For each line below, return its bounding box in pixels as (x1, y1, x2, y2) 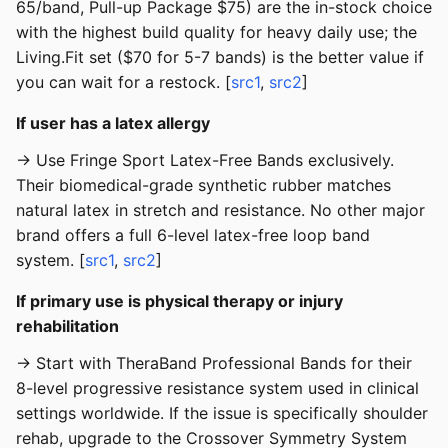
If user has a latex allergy (16, 113, 210, 134)
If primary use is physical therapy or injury (16, 291, 343, 312)
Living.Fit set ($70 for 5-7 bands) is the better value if (16, 47, 424, 68)
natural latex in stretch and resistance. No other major (16, 200, 425, 221)
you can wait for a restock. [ (16, 72, 231, 93)
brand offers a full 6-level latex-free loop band (16, 225, 370, 246)
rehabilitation (16, 316, 119, 337)
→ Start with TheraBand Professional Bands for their (16, 353, 412, 374)
